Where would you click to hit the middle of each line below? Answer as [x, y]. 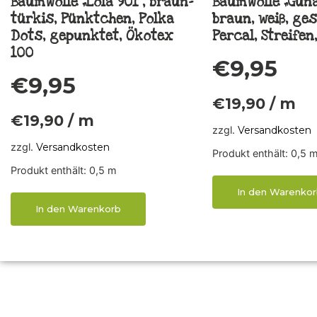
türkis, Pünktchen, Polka [92, 19]
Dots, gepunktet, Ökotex [92, 36]
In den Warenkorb [78, 209]
